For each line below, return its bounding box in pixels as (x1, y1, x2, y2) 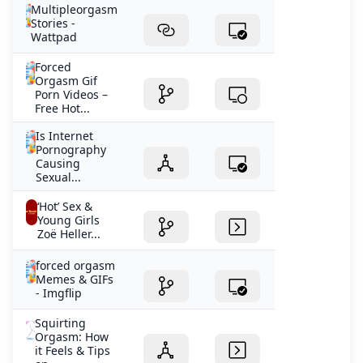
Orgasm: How (35, 329, 109, 345)
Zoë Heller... (36, 226, 100, 242)
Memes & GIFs (36, 271, 114, 288)
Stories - (31, 15, 75, 32)
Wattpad (31, 29, 77, 45)
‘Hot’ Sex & (36, 199, 92, 215)
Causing (35, 156, 80, 172)
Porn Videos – (35, 87, 109, 103)
